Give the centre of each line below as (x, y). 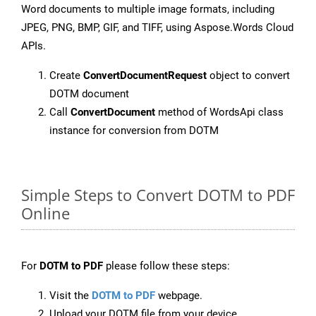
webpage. (179, 296)
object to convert (248, 76)
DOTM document (89, 94)
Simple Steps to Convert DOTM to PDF (158, 195)
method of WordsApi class (219, 113)
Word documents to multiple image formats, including (148, 10)
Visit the (71, 296)
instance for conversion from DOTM (134, 131)
